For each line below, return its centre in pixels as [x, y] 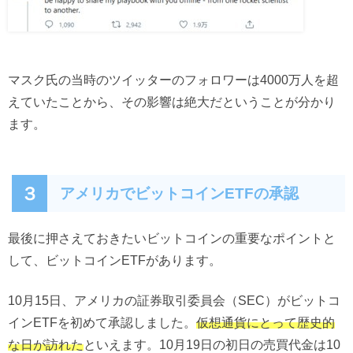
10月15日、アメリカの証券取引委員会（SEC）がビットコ [174, 300]
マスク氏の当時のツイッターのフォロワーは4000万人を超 [173, 79]
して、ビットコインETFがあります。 [115, 260]
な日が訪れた [46, 344]
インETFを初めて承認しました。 [102, 322]
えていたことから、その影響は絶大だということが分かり [172, 101]
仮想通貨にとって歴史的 [266, 322]
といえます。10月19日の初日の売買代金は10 [212, 344]
